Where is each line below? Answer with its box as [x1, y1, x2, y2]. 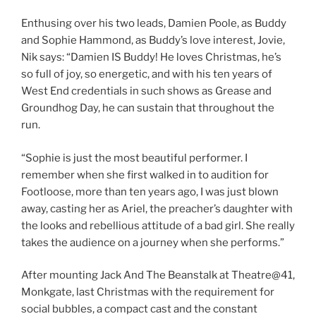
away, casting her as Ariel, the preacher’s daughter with [21, 202, 293, 215]
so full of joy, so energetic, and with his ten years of [21, 68, 272, 81]
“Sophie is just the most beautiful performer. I [21, 151, 248, 164]
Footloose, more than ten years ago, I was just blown [21, 185, 279, 198]
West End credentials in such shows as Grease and [21, 85, 272, 98]
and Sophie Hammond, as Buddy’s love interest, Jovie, [21, 34, 285, 47]
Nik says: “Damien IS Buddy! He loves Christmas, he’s [21, 51, 281, 64]
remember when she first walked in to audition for [21, 168, 269, 181]
